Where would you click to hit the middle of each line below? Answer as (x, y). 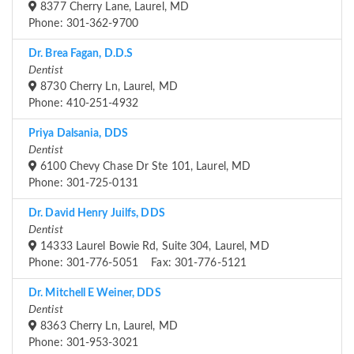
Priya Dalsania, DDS (78, 134)
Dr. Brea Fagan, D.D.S (81, 54)
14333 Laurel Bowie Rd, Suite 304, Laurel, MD (153, 247)
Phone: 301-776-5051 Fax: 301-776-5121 (137, 264)
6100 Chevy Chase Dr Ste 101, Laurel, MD (144, 167)
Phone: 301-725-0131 (83, 184)
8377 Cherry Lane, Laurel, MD (113, 8)
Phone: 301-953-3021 (83, 343)
